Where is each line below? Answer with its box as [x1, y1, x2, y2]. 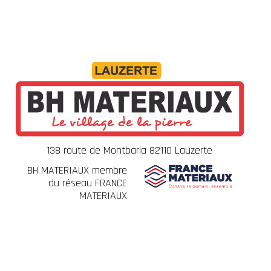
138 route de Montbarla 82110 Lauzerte [47, 143, 213, 157]
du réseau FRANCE [48, 175, 128, 190]
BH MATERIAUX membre [27, 163, 128, 177]
